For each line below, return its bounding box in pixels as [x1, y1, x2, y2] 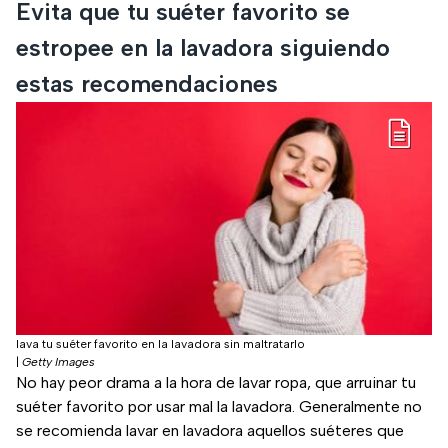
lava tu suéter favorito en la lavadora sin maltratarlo [16, 337, 305, 352]
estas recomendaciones [16, 68, 278, 98]
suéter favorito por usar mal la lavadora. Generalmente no [16, 397, 422, 417]
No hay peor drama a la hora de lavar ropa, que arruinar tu [16, 373, 416, 393]
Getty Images [22, 355, 95, 370]
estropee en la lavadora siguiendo [16, 32, 390, 62]
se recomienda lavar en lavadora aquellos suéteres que [16, 421, 404, 441]
